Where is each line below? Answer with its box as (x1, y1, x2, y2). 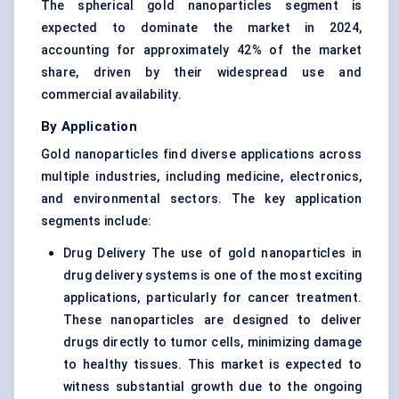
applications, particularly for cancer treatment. (63, 290, 362, 305)
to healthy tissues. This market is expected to (63, 357, 362, 372)
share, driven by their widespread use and (41, 65, 362, 80)
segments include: (41, 214, 152, 229)
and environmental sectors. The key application (41, 191, 362, 207)
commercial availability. (41, 87, 182, 102)
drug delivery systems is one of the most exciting (63, 268, 362, 283)
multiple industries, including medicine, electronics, (41, 169, 362, 184)
